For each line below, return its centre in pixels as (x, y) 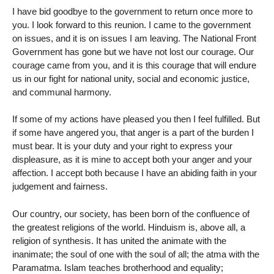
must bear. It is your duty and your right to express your (122, 146)
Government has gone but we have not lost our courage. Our (133, 51)
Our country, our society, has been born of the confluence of (131, 214)
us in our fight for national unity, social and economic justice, (131, 78)
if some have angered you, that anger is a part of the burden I (133, 133)
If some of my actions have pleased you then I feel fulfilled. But (136, 119)
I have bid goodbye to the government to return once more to (132, 11)
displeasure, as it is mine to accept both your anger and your (132, 160)
